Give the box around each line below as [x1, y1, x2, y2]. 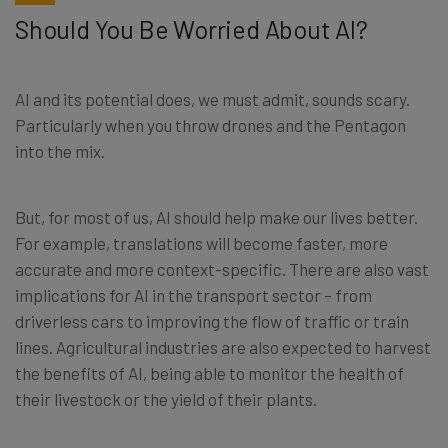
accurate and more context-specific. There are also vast [15, 258, 429, 279]
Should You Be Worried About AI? [15, 13, 368, 44]
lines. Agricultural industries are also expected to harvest [15, 336, 431, 357]
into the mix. [15, 140, 105, 161]
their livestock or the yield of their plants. [15, 388, 317, 409]
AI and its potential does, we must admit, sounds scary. [15, 88, 410, 109]
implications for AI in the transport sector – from [15, 284, 372, 305]
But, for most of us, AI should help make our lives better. [15, 206, 418, 227]
